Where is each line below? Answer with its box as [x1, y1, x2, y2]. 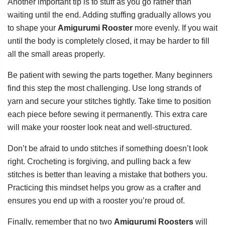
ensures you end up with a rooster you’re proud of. [8, 196, 185, 205]
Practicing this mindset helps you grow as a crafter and [8, 183, 201, 192]
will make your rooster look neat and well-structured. [8, 123, 192, 132]
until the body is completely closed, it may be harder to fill [8, 36, 209, 45]
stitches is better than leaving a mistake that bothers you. [8, 170, 207, 179]
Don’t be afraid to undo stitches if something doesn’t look [8, 144, 208, 153]
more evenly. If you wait [133, 23, 217, 32]
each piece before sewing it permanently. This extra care [8, 109, 207, 119]
